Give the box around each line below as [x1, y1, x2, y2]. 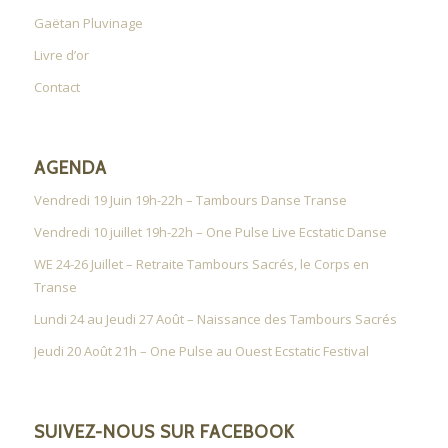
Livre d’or [33, 46, 89, 65]
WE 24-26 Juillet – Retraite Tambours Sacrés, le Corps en [33, 255, 369, 274]
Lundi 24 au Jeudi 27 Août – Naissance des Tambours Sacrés [33, 310, 397, 329]
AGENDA [33, 157, 107, 179]
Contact [33, 78, 80, 97]
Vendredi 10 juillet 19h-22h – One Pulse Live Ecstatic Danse [33, 223, 387, 242]
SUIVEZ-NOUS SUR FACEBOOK [33, 421, 295, 443]
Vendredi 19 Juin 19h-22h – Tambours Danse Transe [33, 191, 347, 210]
